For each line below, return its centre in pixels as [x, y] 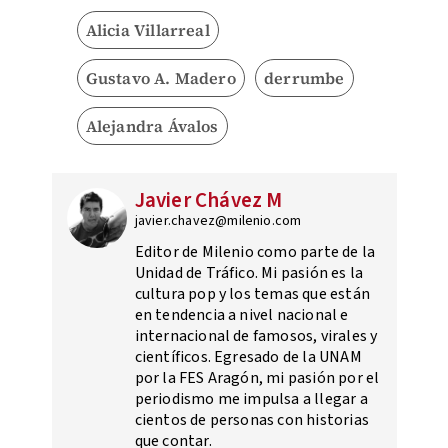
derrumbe [304, 78]
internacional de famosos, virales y [256, 336]
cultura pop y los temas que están [252, 294]
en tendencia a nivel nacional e [241, 315]
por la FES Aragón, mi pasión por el [257, 378]
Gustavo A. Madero [160, 78]
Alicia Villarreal [147, 30]
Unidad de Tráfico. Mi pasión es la [249, 273]
